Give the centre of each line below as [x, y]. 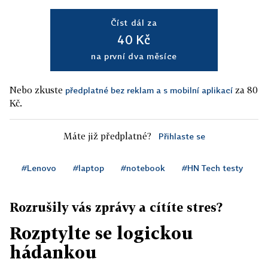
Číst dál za [134, 23]
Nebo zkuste [37, 90]
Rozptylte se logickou [101, 233]
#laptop [89, 168]
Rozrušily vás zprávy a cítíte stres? [116, 207]
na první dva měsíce [134, 56]
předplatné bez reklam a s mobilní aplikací [149, 90]
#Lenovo [39, 168]
